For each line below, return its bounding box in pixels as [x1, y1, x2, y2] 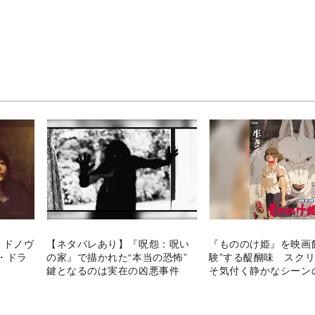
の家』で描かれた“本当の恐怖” [46, 249, 198, 264]
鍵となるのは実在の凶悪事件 [46, 262, 180, 277]
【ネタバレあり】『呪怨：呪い [46, 236, 190, 250]
